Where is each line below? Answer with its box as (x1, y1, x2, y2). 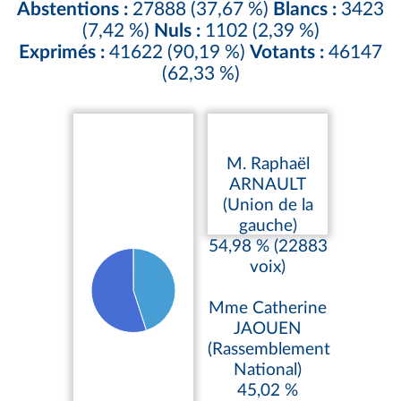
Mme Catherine (209, 300, 328, 318)
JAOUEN (234, 320, 303, 338)
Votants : (250, 43, 324, 63)
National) (234, 362, 303, 380)
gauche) (238, 218, 297, 235)
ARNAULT (229, 176, 307, 194)
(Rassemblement (208, 341, 330, 359)
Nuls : (153, 21, 200, 41)
